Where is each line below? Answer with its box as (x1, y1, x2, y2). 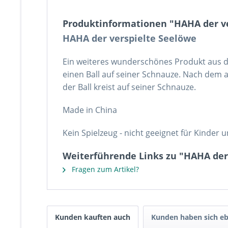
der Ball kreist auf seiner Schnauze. (63, 81, 196, 93)
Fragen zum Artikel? (70, 164, 139, 174)
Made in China (63, 104, 117, 116)
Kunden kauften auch (55, 212, 130, 222)
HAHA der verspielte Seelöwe (63, 32, 196, 44)
